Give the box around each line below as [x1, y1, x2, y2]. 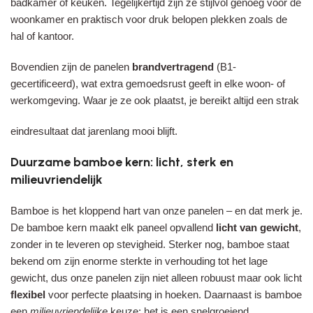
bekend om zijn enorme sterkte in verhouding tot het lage [10, 255, 268, 268]
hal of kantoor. [10, 30, 74, 43]
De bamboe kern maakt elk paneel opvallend [10, 221, 216, 234]
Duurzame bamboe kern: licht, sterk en [10, 154, 233, 170]
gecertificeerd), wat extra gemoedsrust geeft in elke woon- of [10, 78, 285, 90]
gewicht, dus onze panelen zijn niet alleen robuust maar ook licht [10, 272, 302, 284]
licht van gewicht [216, 221, 298, 234]
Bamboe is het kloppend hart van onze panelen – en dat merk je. [10, 205, 303, 217]
